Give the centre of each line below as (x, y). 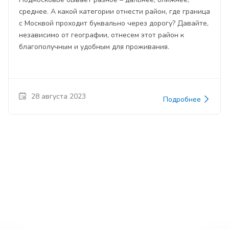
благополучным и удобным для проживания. (94, 47)
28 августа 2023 (59, 97)
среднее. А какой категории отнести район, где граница (114, 12)
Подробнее (183, 100)
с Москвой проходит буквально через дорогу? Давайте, (114, 24)
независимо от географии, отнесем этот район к (101, 35)
